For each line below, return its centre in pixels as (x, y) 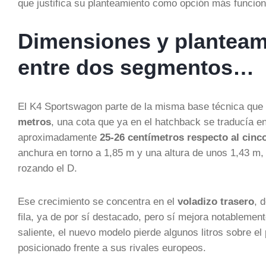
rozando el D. (47, 168)
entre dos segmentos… (136, 67)
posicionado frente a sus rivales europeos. (112, 248)
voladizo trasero (216, 201)
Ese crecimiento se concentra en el (98, 201)
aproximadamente (59, 137)
